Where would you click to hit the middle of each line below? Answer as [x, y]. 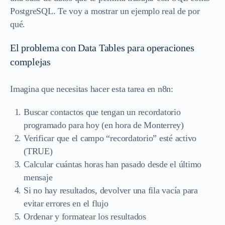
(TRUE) [38, 151]
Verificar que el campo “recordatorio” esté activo [110, 138]
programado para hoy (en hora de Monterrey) [104, 125]
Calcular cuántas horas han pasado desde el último [113, 164]
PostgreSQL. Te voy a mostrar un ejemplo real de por [105, 11]
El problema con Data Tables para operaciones [102, 47]
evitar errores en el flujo [66, 203]
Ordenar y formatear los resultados [85, 216]
